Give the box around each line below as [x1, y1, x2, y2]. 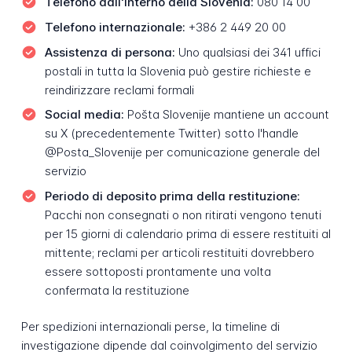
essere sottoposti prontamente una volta [44, 263, 271, 279]
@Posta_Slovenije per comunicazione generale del [44, 145, 320, 160]
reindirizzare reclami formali [44, 82, 194, 97]
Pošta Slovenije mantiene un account [123, 107, 329, 123]
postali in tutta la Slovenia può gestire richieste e [44, 63, 311, 79]
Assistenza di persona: [44, 44, 175, 60]
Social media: [44, 107, 124, 123]
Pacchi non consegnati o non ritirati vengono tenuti [44, 207, 321, 222]
